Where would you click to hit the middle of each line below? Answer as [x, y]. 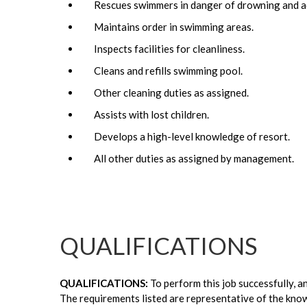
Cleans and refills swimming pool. [168, 70]
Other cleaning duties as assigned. [171, 92]
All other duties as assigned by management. [194, 158]
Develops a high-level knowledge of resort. [192, 136]
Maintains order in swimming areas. [174, 26]
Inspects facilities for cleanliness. [169, 48]
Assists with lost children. [151, 114]
